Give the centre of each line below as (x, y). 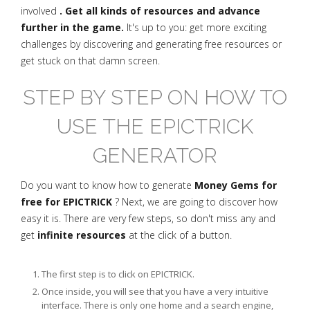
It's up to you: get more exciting (195, 27)
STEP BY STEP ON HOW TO (155, 97)
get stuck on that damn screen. (90, 61)
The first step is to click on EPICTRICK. (118, 274)
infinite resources (82, 235)
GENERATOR (155, 155)
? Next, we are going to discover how (195, 202)
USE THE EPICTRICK (155, 126)
